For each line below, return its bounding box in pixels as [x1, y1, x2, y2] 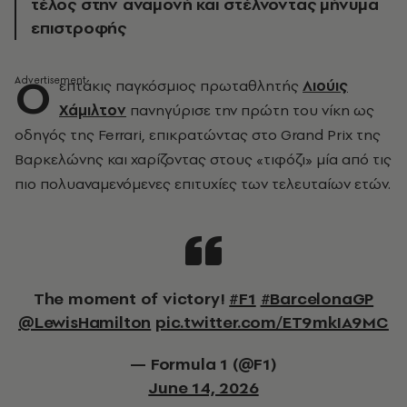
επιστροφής [31, 16, 127, 39]
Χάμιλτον [59, 100, 126, 120]
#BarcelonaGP [260, 287, 374, 310]
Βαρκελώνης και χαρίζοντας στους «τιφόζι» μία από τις [15, 149, 392, 169]
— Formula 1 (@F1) [130, 352, 277, 375]
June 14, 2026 [148, 376, 259, 399]
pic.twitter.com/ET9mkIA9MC [155, 311, 389, 333]
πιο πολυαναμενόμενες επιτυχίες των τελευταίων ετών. [15, 174, 391, 194]
